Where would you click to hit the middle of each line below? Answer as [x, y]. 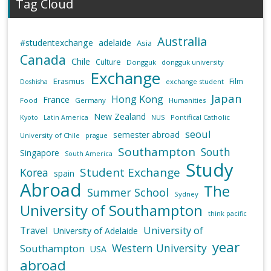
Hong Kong [138, 100]
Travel [34, 231]
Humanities [188, 100]
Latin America [66, 118]
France [57, 100]
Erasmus [69, 81]
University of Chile [50, 135]
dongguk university [193, 62]
